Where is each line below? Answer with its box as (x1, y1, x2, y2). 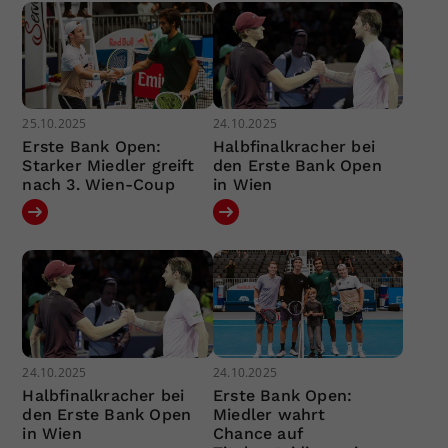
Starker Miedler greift (22, 156, 194, 175)
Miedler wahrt (212, 404, 326, 424)
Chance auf (212, 423, 302, 443)
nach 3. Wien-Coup (22, 175, 175, 194)
